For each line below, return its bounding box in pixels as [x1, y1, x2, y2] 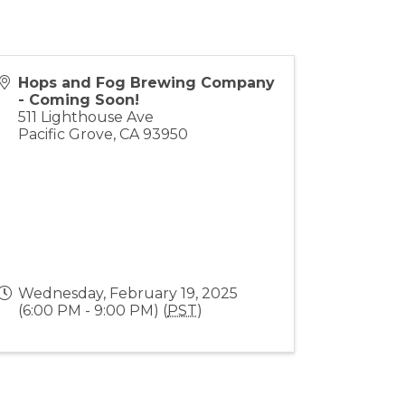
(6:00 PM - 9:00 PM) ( [18, 301, 168, 319]
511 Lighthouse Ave [18, 108, 155, 126]
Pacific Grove [18, 125, 114, 143]
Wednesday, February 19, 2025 [18, 284, 239, 302]
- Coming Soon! [18, 90, 140, 108]
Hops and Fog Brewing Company [18, 73, 276, 91]
